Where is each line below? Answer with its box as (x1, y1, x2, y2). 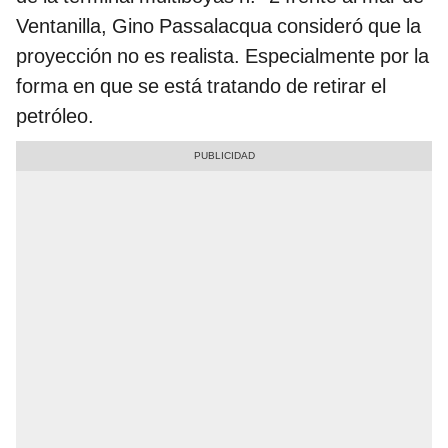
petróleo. (16, 104, 94, 129)
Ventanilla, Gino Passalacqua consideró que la (16, 14, 421, 39)
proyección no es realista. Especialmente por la (16, 44, 429, 69)
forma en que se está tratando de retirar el (16, 74, 386, 99)
